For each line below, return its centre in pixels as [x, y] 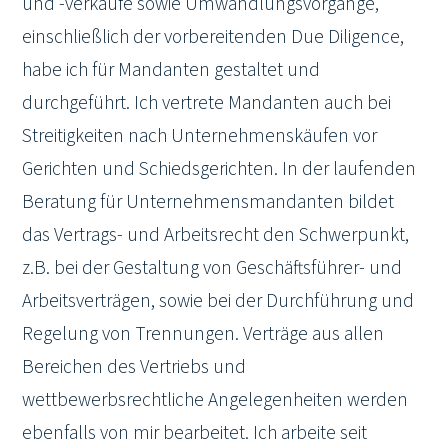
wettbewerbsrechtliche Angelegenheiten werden [215, 399]
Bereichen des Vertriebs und [134, 366]
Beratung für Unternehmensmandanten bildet [208, 201]
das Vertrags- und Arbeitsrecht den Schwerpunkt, [216, 234]
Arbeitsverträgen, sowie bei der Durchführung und [218, 300]
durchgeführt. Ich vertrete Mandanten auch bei [207, 102]
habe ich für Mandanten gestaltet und [171, 69]
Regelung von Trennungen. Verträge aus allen [203, 333]
